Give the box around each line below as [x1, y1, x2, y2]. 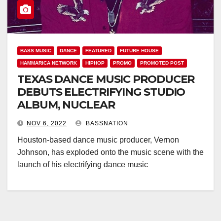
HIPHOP [85, 60, 105, 66]
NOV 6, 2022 [27, 120, 67, 127]
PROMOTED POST [140, 60, 184, 66]
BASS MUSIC [20, 48, 51, 53]
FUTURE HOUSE [120, 48, 159, 53]
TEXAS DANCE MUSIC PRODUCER [17, 73, 195, 86]
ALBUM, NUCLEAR [17, 98, 115, 111]
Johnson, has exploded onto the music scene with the [17, 148, 204, 156]
